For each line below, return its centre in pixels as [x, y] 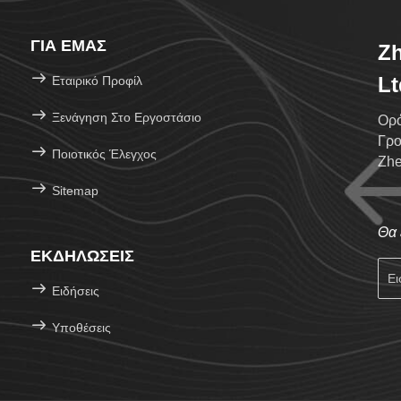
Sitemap [75, 191]
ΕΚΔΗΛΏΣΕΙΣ [82, 256]
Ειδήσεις [76, 291]
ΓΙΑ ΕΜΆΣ [68, 46]
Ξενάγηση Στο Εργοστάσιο [127, 117]
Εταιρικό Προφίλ [97, 81]
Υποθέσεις [81, 328]
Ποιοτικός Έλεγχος [102, 154]
